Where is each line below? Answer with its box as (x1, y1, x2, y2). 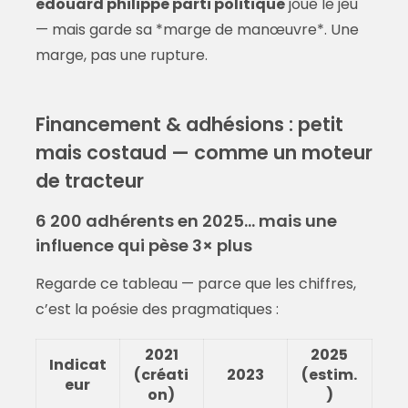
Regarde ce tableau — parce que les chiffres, (35, 273, 356, 295)
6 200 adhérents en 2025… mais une (35, 209, 337, 233)
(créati (134, 364, 189, 386)
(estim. (301, 364, 358, 386)
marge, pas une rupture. (35, 45, 208, 66)
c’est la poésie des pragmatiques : (35, 299, 279, 321)
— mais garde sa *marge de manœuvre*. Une (35, 19, 359, 41)
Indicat (48, 354, 107, 376)
